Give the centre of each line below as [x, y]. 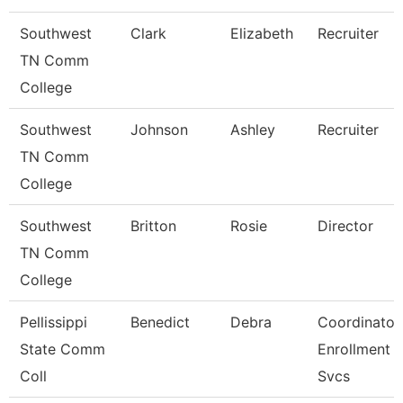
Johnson [159, 130]
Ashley [253, 130]
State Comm [63, 349]
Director [345, 226]
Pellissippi [54, 322]
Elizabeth [262, 33]
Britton [153, 226]
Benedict [160, 322]
